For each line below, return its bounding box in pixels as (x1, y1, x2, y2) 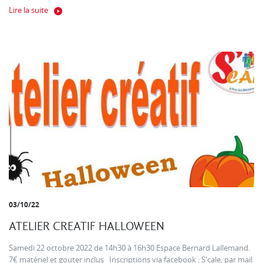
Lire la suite (9, 6, 48, 15)
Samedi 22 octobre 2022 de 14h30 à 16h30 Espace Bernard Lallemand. (9, 244, 250, 253)
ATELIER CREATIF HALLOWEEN (9, 220, 164, 234)
